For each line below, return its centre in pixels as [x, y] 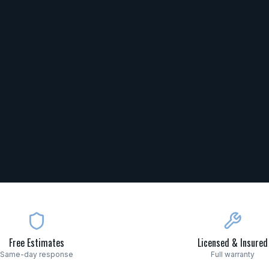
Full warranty [232, 254]
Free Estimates [37, 243]
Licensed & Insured [232, 243]
